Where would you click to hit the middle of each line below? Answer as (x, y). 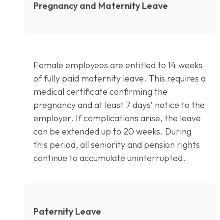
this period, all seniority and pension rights (117, 145)
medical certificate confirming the (100, 92)
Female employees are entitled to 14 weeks (118, 65)
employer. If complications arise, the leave (117, 118)
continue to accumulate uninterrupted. (110, 158)
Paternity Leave (67, 212)
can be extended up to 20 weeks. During (112, 132)
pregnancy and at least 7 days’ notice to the (119, 105)
